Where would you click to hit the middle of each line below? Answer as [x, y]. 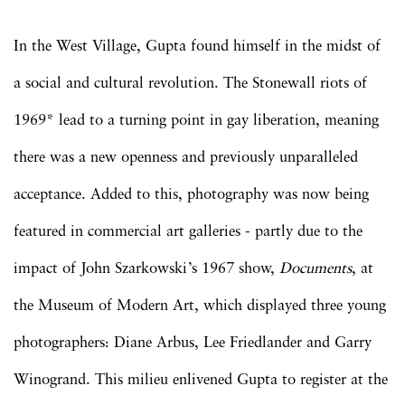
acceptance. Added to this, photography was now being [191, 194]
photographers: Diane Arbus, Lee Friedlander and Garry [193, 343]
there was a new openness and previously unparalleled [186, 157]
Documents [316, 268]
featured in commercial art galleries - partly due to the [188, 231]
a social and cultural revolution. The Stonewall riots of [190, 83]
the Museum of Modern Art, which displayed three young [200, 306]
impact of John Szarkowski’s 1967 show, [146, 268]
